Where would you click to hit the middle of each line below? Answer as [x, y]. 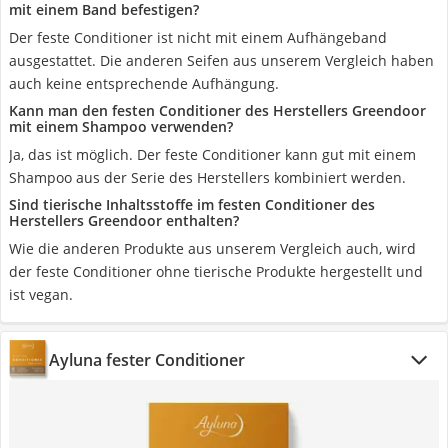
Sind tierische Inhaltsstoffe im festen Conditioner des [192, 204]
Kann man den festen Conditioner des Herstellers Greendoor [217, 110]
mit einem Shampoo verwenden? [121, 126]
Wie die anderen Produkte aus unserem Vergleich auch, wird [212, 248]
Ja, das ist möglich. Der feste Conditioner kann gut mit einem [212, 154]
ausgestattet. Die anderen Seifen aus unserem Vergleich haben [221, 60]
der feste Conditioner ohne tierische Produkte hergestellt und [216, 271]
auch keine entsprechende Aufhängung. [144, 83]
